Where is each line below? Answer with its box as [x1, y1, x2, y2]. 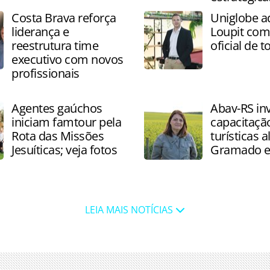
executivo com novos [11, 51, 124, 67]
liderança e [11, 24, 69, 40]
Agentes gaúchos [11, 100, 102, 116]
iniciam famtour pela [11, 114, 121, 130]
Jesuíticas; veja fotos [11, 142, 117, 158]
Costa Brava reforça [11, 10, 116, 26]
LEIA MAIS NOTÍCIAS [85, 203, 175, 216]
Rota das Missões [11, 128, 104, 144]
